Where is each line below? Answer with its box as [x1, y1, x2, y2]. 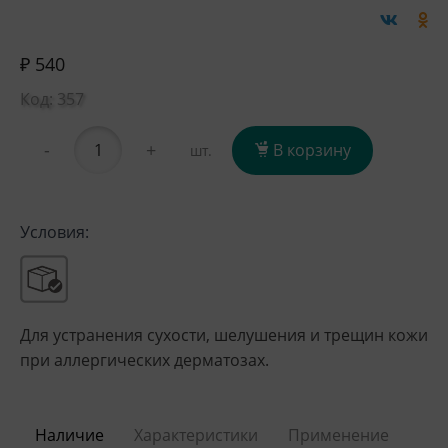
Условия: [20, 220, 89, 243]
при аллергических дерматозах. [20, 349, 269, 372]
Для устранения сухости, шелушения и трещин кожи [20, 324, 428, 347]
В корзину [273, 139, 351, 162]
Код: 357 [20, 88, 84, 110]
